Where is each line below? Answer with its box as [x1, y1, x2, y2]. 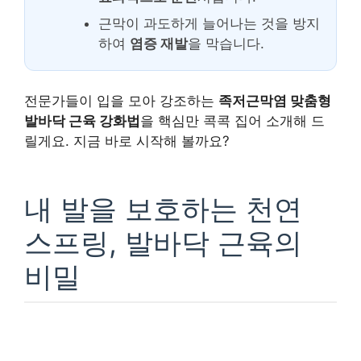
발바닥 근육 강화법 [24, 112, 140, 129]
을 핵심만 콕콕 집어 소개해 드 [140, 112, 325, 129]
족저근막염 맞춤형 [218, 92, 331, 109]
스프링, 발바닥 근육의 [24, 225, 302, 259]
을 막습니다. [188, 35, 264, 52]
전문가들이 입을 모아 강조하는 [24, 92, 218, 109]
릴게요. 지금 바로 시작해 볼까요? [24, 132, 230, 149]
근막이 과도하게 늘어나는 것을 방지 [98, 15, 320, 31]
